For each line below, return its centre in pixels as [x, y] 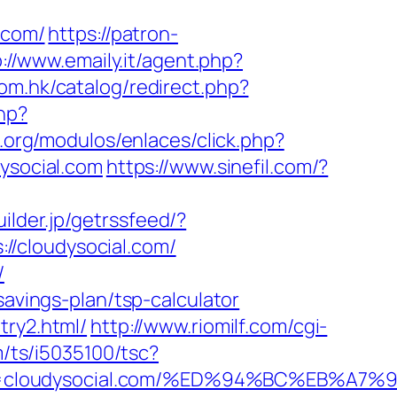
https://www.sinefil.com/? [217, 167]
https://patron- [113, 34]
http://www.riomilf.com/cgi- [209, 326]
